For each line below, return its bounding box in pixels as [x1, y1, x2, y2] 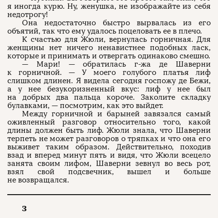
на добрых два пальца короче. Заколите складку [7, 92, 211, 102]
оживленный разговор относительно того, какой [7, 117, 211, 127]
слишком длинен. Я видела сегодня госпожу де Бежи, [7, 76, 211, 86]
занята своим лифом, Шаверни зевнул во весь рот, [7, 159, 211, 168]
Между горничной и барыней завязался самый [22, 109, 211, 119]
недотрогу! [7, 10, 48, 19]
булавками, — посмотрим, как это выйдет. [7, 101, 163, 110]
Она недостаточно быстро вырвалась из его [22, 18, 211, 28]
